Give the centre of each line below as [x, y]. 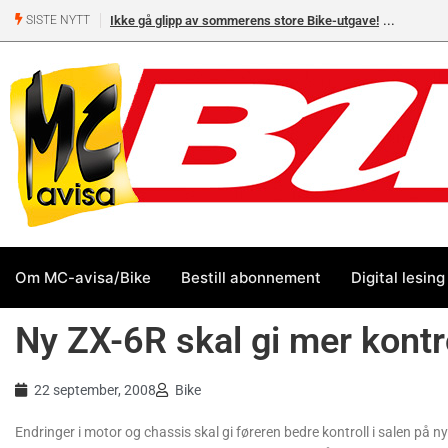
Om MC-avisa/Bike [83, 277]
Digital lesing [398, 277]
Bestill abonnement [251, 277]
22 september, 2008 [95, 390]
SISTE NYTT [56, 20]
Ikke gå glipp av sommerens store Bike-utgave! [244, 20]
